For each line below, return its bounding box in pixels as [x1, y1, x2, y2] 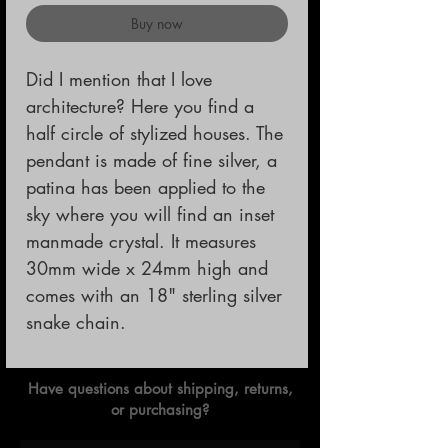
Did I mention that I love [26, 66, 212, 91]
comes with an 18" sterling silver [26, 282, 282, 307]
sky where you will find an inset [26, 201, 274, 226]
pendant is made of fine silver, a [26, 147, 277, 172]
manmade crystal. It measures [26, 228, 256, 253]
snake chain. [26, 309, 126, 334]
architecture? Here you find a [26, 93, 254, 118]
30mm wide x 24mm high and [26, 255, 268, 280]
